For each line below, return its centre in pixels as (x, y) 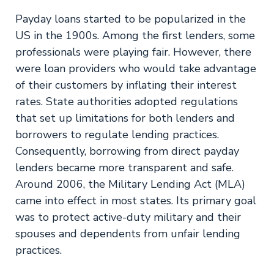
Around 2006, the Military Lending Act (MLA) (130, 184)
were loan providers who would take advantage (136, 68)
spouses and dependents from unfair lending (128, 234)
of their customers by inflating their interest (126, 85)
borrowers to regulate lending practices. (117, 135)
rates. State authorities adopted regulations (127, 102)
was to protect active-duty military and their (128, 217)
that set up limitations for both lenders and (125, 118)
